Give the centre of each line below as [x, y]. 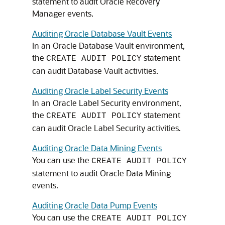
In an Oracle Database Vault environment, [108, 45]
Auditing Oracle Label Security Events [100, 91]
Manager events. [63, 13]
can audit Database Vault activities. [95, 71]
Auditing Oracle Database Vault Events [102, 33]
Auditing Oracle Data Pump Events [95, 205]
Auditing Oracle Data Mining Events [97, 148]
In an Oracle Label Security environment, [107, 103]
